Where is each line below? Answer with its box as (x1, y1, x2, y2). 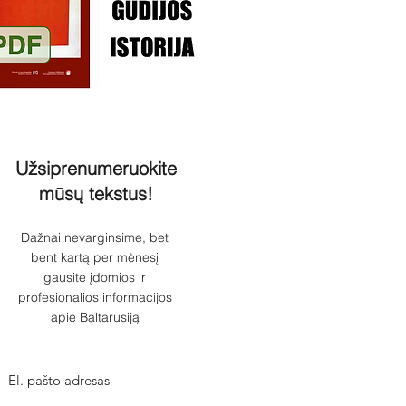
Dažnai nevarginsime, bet (21, 229, 169, 246)
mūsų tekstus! (38, 182, 153, 205)
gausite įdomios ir (43, 269, 146, 285)
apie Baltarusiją (50, 309, 140, 325)
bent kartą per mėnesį (31, 249, 159, 266)
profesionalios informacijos (17, 289, 172, 305)
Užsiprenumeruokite (14, 157, 177, 179)
